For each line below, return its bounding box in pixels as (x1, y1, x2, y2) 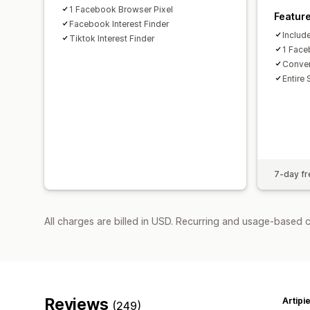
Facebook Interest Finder (69, 18, 169, 29)
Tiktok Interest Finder (69, 33, 154, 44)
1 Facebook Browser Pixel (69, 3, 173, 15)
